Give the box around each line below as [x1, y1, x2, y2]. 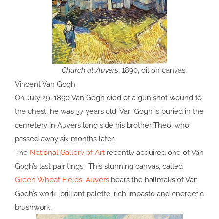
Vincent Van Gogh [15, 80, 75, 89]
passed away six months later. [15, 134, 115, 144]
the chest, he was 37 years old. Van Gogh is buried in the [15, 107, 204, 116]
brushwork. [15, 203, 52, 212]
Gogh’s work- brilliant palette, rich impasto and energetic [15, 189, 204, 198]
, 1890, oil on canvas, [118, 66, 187, 75]
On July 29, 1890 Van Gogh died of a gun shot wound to [15, 93, 202, 103]
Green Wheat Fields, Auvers [15, 175, 109, 185]
